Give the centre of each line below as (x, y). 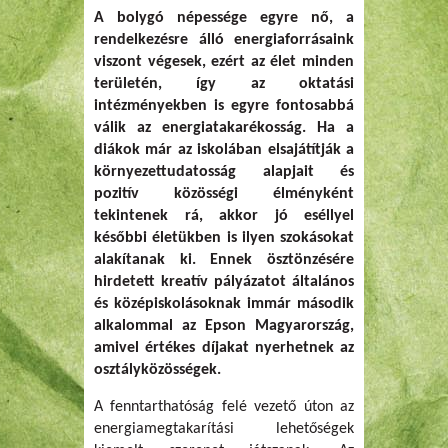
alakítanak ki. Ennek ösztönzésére (224, 259)
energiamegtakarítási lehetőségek (224, 428)
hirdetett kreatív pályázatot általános (224, 281)
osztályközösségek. (157, 369)
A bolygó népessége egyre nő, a (224, 17)
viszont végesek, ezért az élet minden (224, 61)
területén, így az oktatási (224, 83)
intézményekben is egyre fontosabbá (224, 105)
